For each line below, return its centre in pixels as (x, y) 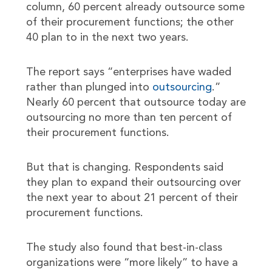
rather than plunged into (89, 87)
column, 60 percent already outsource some (135, 7)
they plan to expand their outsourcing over (133, 183)
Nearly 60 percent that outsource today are (136, 103)
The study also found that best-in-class (124, 248)
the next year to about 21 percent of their (132, 198)
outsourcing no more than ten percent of (129, 118)
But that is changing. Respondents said (124, 168)
